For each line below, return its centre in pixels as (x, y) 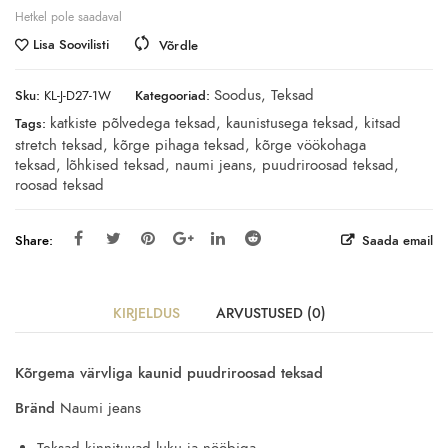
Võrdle (178, 46)
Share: (34, 241)
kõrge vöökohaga (310, 145)
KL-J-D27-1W (77, 96)
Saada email (395, 241)
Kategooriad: (172, 96)
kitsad (382, 123)
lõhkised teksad (115, 165)
